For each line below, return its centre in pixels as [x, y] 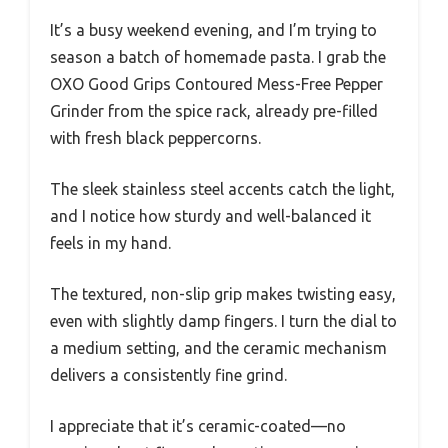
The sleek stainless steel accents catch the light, [222, 189]
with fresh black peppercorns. [155, 138]
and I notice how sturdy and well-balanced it [210, 216]
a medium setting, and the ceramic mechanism [218, 348]
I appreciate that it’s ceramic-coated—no [198, 426]
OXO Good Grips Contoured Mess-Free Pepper [216, 84]
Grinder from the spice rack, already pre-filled [214, 111]
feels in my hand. [110, 243]
